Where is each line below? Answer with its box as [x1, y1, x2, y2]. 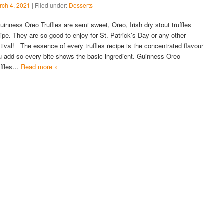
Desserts [69, 1, 93, 10]
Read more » [21, 62, 58, 72]
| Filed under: [30, 1, 69, 10]
